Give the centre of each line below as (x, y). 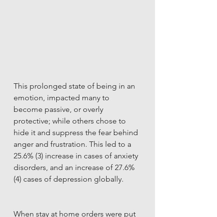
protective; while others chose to (71, 121)
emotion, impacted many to (62, 98)
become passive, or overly (59, 109)
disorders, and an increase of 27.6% (75, 168)
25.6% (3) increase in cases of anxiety (77, 156)
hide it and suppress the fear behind (77, 133)
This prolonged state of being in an (75, 86)
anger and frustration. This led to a (73, 144)
